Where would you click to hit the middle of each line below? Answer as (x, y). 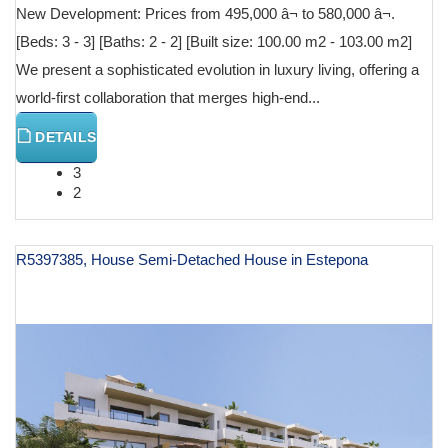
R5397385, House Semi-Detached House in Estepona (192, 259)
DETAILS (64, 136)
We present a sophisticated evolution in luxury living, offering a (217, 69)
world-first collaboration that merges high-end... (168, 97)
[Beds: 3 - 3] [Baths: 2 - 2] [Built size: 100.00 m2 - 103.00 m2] (214, 41)
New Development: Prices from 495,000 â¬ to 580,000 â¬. (205, 13)
